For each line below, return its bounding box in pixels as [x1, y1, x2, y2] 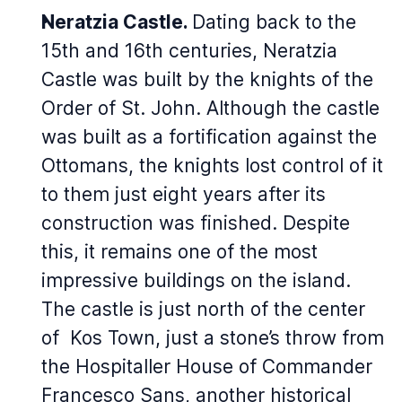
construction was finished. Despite [41, 212, 350, 234]
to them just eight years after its [41, 183, 326, 205]
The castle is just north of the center [41, 298, 365, 320]
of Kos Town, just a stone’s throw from [41, 327, 384, 349]
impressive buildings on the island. [41, 269, 351, 292]
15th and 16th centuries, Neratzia [41, 39, 337, 62]
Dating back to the [192, 11, 356, 33]
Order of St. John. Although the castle [41, 97, 380, 119]
